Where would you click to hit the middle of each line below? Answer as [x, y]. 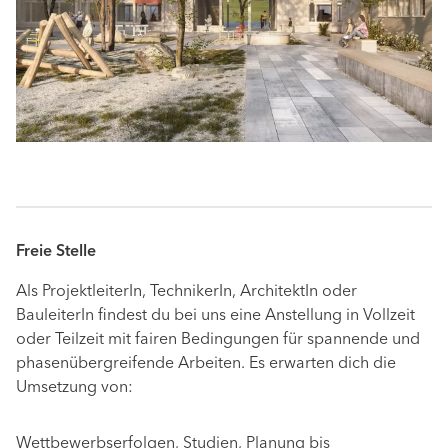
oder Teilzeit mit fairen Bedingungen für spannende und [218, 340]
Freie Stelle [56, 252]
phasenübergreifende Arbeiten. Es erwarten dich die [206, 364]
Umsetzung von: [74, 388]
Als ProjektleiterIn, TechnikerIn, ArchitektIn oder [186, 292]
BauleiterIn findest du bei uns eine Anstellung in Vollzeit [215, 316]
